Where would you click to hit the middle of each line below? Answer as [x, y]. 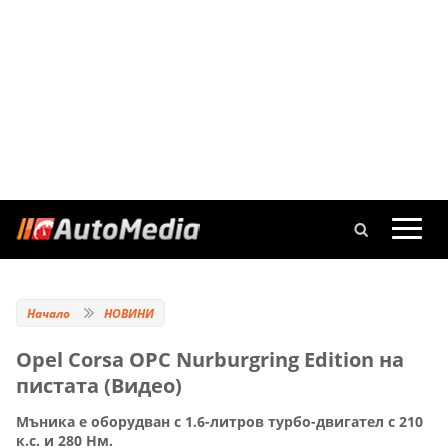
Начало [48, 313]
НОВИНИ [129, 313]
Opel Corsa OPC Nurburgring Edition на [210, 359]
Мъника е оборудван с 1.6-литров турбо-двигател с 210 [219, 422]
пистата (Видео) [99, 385]
